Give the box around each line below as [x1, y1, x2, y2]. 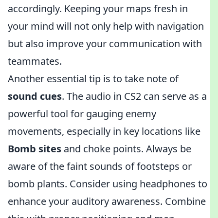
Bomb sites [8, 142, 61, 155]
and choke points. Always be [61, 142, 191, 155]
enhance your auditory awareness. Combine [8, 195, 206, 208]
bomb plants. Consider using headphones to [8, 177, 207, 190]
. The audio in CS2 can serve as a [62, 90, 207, 103]
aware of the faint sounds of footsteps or [8, 160, 192, 173]
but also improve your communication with [8, 37, 202, 50]
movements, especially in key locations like [8, 125, 200, 138]
